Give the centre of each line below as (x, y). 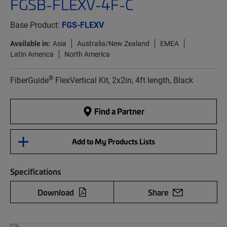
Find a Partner (119, 111)
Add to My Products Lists (113, 142)
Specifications (36, 172)
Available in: (30, 44)
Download (55, 192)
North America (87, 54)
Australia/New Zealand (113, 44)
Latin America (32, 54)
